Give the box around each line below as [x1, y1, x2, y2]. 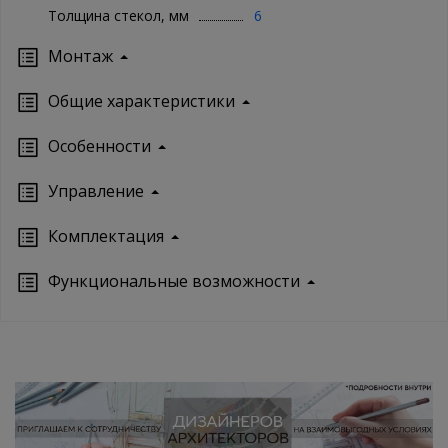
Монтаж [48, 44, 113, 67]
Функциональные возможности [48, 269, 300, 292]
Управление [48, 179, 144, 202]
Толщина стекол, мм [48, 5, 189, 25]
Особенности [48, 134, 151, 157]
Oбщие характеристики [48, 89, 235, 112]
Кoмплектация [48, 224, 164, 247]
